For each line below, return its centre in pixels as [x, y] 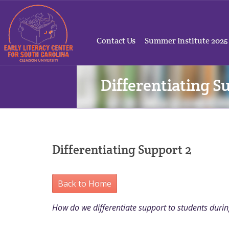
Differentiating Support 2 [122, 150]
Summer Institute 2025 [186, 41]
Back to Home [85, 183]
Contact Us [116, 41]
